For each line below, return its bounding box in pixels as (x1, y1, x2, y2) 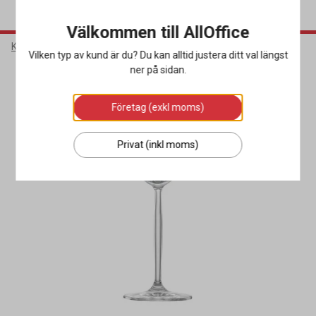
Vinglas (126, 41, 158, 52)
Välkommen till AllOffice (66, 23, 250, 42)
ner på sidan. (130, 64, 186, 75)
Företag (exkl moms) (111, 102, 205, 113)
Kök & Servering (11, 41, 81, 52)
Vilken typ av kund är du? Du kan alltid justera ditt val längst (28, 49, 288, 61)
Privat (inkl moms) (117, 139, 199, 150)
